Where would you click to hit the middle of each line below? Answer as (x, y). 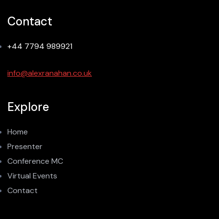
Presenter (25, 146)
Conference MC (35, 161)
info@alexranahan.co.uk (50, 73)
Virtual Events (32, 175)
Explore (28, 107)
